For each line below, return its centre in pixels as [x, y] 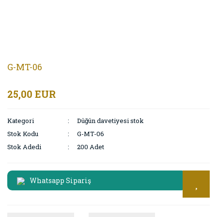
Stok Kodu [23, 134]
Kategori [21, 121]
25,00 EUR [31, 94]
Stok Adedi [24, 147]
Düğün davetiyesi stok [111, 121]
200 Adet [91, 147]
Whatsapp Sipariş [60, 180]
